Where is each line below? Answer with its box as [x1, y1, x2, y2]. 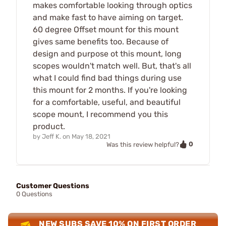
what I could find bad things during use [33, 73, 182, 83]
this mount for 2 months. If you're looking [33, 85, 187, 95]
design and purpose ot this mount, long [33, 48, 182, 59]
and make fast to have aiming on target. [33, 12, 183, 22]
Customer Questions [16, 182, 89, 191]
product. [33, 121, 65, 131]
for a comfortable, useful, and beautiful [33, 97, 181, 107]
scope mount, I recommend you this [33, 109, 168, 119]
